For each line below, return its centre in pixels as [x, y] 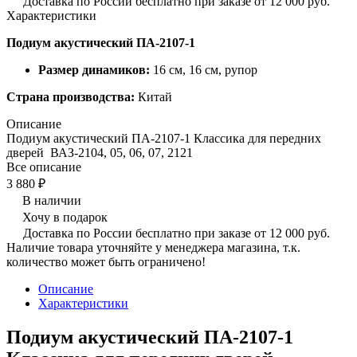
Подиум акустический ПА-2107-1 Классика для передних [164, 138]
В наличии [52, 200]
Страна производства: [71, 96]
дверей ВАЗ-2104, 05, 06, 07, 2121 [100, 152]
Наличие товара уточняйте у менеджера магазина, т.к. [153, 247]
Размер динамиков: [94, 69]
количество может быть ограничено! [106, 261]
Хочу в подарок [65, 217]
